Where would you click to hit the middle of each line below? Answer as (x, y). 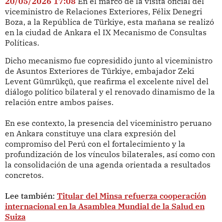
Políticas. (22, 42)
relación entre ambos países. (59, 102)
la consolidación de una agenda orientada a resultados (108, 165)
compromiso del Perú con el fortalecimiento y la (95, 144)
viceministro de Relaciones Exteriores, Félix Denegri (103, 11)
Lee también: (30, 196)
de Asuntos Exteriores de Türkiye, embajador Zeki (99, 71)
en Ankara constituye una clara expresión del (90, 134)
